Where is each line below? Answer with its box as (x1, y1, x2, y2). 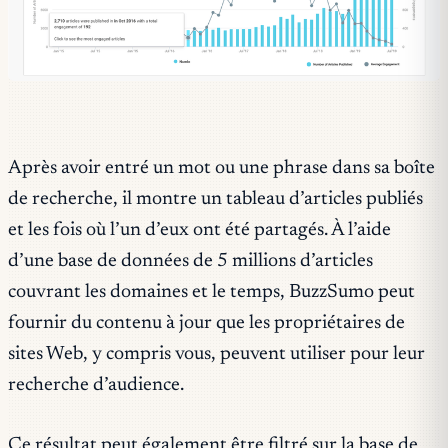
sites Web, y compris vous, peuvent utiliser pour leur (8, 345, 425, 365)
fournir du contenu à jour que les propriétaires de (8, 314, 405, 334)
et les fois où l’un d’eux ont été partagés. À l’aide (8, 221, 391, 241)
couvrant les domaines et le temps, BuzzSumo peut (8, 283, 415, 303)
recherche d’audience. (8, 376, 184, 396)
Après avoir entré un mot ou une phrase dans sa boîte (8, 159, 435, 179)
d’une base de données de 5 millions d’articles (8, 252, 373, 272)
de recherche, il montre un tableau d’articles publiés (8, 190, 423, 210)
